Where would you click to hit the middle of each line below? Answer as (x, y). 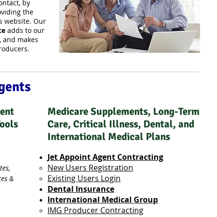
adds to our (25, 30)
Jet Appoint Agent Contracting (105, 157)
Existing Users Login (84, 178)
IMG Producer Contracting (95, 210)
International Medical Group (103, 200)
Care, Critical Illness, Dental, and (121, 124)
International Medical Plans (109, 137)
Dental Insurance (81, 189)
